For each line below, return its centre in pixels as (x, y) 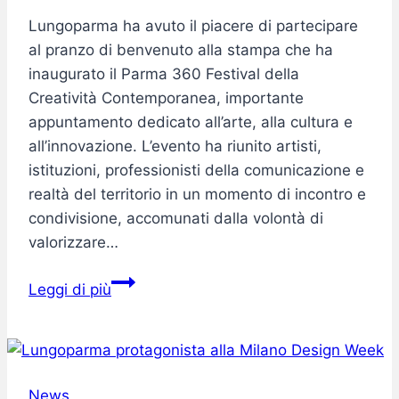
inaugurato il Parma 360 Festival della (164, 73)
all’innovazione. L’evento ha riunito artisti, (175, 146)
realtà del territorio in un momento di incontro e (197, 194)
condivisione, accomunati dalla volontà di (176, 218)
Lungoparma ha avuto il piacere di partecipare (193, 25)
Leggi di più (70, 289)
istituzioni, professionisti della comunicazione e (196, 170)
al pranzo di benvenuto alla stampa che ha (181, 49)
